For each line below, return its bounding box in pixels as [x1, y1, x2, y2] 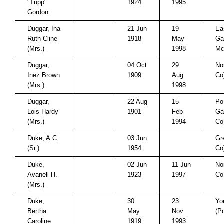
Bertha [27, 207, 46, 215]
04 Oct [127, 61, 147, 69]
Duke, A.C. [27, 134, 59, 142]
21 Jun [127, 25, 147, 32]
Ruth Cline [27, 35, 57, 42]
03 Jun [127, 134, 147, 142]
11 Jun [172, 161, 191, 168]
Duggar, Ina [27, 25, 60, 32]
